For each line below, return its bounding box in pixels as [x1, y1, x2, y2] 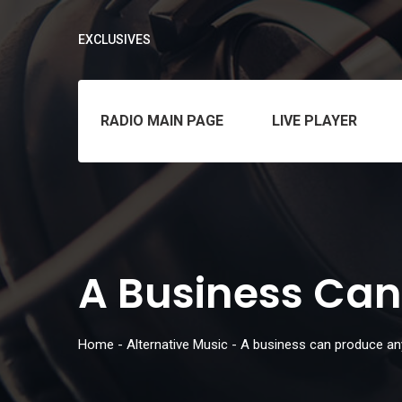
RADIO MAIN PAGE [100, 111, 223, 129]
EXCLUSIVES [78, 32, 151, 48]
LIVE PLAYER [272, 111, 357, 129]
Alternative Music [127, 336, 228, 353]
